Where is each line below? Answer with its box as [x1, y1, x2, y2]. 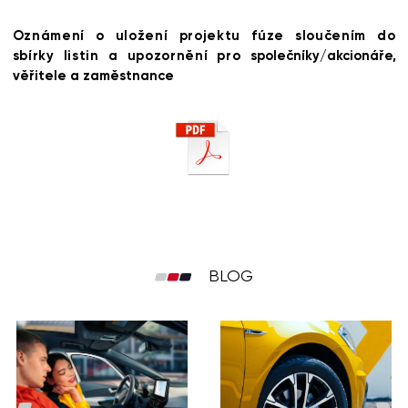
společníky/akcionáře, [250, 47, 396, 64]
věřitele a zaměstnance [12, 67, 174, 84]
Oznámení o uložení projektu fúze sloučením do [12, 27, 396, 44]
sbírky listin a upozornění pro [12, 47, 250, 64]
